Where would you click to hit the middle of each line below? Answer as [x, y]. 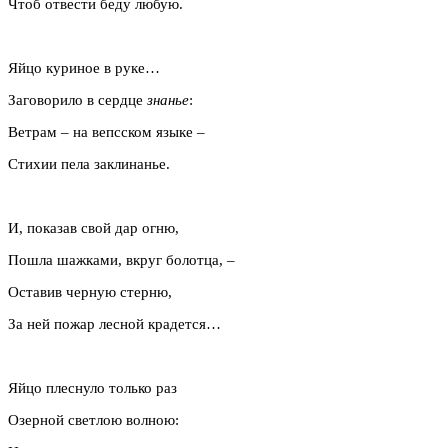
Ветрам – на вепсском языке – [106, 131]
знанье [168, 99]
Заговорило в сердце [77, 99]
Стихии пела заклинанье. [89, 163]
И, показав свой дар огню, [93, 227]
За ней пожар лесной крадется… [114, 323]
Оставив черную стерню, [90, 291]
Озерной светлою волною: [93, 419]
